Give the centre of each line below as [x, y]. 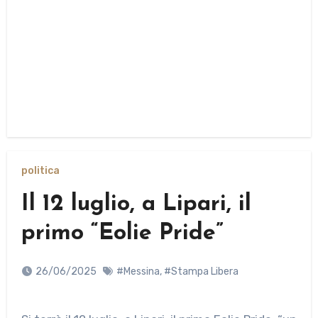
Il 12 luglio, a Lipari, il [136, 205]
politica [40, 171]
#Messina [138, 272]
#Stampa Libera [201, 272]
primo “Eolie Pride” [122, 234]
